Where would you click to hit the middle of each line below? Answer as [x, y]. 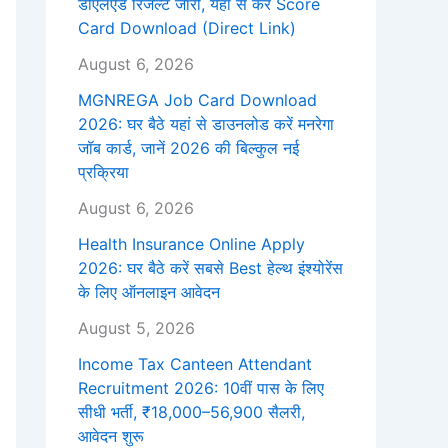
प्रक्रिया [103, 172]
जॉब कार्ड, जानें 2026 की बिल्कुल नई [188, 148]
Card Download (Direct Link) [187, 28]
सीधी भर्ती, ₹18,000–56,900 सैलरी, [191, 412]
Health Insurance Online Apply [191, 244]
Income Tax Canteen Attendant [195, 364]
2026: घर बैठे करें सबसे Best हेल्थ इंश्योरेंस [210, 268]
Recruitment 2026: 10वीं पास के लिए [201, 388]
